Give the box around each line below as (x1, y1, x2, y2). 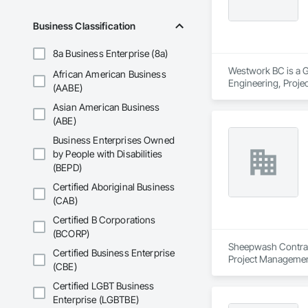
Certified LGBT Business (53, 280, 155, 292)
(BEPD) (53, 162, 82, 174)
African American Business (53, 68, 166, 80)
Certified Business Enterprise (53, 247, 175, 259)
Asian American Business (53, 101, 160, 113)
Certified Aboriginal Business (53, 181, 175, 193)
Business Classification (33, 20, 136, 32)
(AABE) (53, 82, 82, 94)
